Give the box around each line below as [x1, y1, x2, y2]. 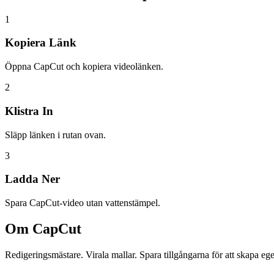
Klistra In [5, 104, 53, 117]
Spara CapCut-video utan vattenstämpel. [5, 198, 160, 208]
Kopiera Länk [5, 36, 76, 50]
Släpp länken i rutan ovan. [5, 129, 106, 140]
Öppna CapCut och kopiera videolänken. [5, 61, 163, 72]
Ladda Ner [5, 172, 60, 186]
